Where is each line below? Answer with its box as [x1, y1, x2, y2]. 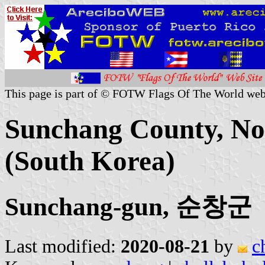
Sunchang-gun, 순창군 [5, 192, 252, 221]
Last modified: [5, 235, 121, 257]
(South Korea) [5, 146, 175, 177]
